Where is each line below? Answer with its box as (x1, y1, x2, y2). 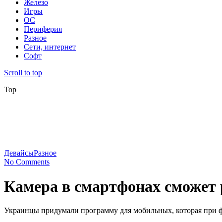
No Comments (4, 158, 50, 166)
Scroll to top (4, 68, 42, 77)
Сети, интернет (24, 43, 76, 52)
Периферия (24, 25, 62, 34)
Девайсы (4, 149, 34, 158)
